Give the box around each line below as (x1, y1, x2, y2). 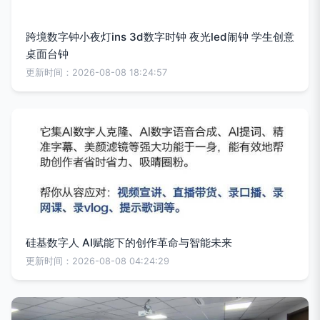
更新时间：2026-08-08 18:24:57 (26, 67, 167, 78)
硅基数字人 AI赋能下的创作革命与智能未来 (26, 236, 232, 249)
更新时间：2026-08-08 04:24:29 (26, 256, 169, 266)
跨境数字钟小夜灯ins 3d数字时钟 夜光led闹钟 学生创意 (26, 30, 294, 44)
